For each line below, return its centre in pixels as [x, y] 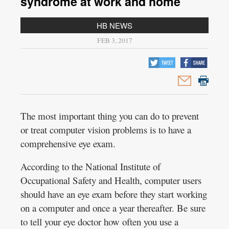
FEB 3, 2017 [114, 41]
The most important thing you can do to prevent [110, 116]
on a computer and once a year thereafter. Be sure [113, 208]
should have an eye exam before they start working [114, 194]
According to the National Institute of [90, 166]
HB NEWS [114, 26]
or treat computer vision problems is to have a [106, 129]
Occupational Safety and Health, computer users [111, 180]
